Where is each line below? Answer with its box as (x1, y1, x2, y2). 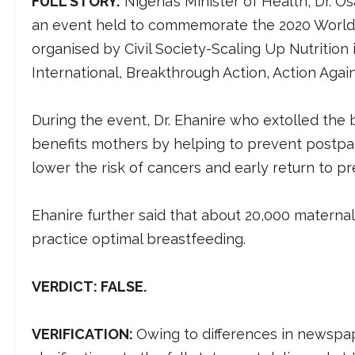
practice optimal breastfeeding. (32, 231, 246, 248)
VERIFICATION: (32, 326, 136, 343)
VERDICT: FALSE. (32, 278, 147, 296)
